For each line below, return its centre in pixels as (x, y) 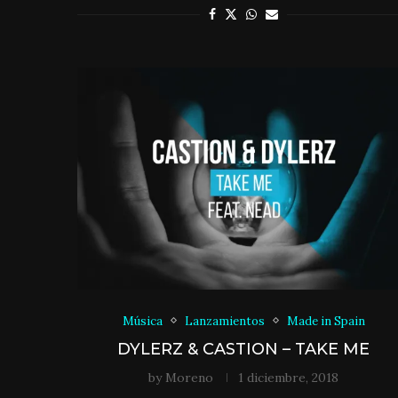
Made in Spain (326, 321)
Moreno (190, 377)
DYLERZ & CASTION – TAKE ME (244, 349)
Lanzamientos (224, 321)
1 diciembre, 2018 (289, 377)
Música (142, 321)
